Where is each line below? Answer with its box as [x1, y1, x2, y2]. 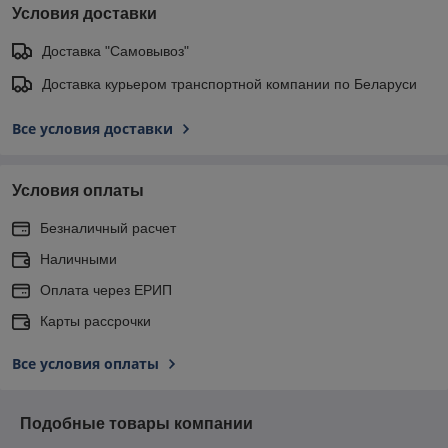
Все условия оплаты [12, 353, 159, 373]
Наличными [40, 250, 117, 267]
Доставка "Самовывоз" [42, 42, 189, 59]
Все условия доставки [12, 118, 173, 138]
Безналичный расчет [40, 219, 176, 236]
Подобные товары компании [20, 414, 253, 432]
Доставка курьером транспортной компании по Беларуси [42, 75, 417, 92]
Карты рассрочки [40, 312, 151, 329]
